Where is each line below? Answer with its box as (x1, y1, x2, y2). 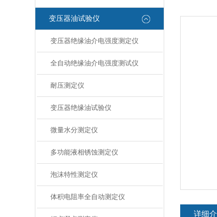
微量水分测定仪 (50, 126, 98, 134)
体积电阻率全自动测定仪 (50, 193, 125, 201)
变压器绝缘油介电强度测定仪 (50, 37, 139, 45)
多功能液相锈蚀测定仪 (50, 149, 118, 156)
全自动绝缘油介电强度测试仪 (50, 60, 139, 67)
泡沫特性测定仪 (50, 171, 98, 178)
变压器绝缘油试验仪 (50, 104, 111, 111)
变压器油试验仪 (49, 15, 100, 22)
